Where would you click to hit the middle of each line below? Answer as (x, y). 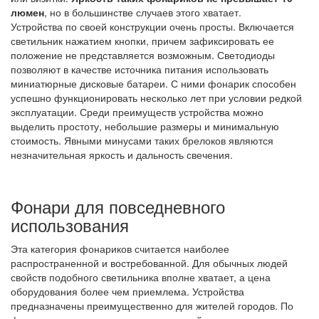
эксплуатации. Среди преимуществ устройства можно (137, 111)
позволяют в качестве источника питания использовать (140, 69)
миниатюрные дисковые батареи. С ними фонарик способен (153, 83)
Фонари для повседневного (118, 206)
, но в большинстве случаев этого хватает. (143, 12)
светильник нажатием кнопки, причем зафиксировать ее (142, 40)
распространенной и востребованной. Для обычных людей (149, 262)
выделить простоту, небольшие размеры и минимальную (145, 126)
